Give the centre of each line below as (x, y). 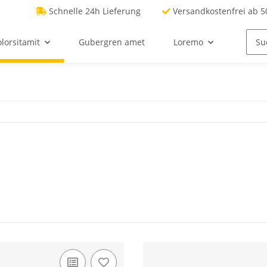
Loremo (188, 42)
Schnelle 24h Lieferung (95, 11)
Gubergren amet (111, 42)
